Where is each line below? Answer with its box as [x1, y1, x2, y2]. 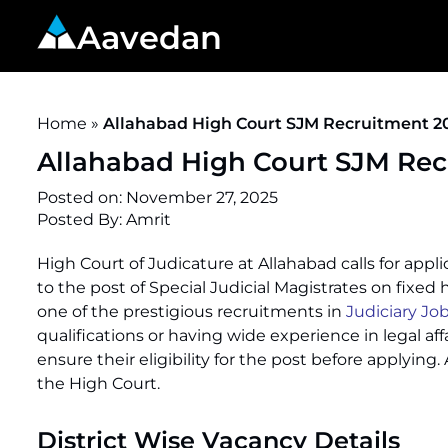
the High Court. [37, 374, 160, 393]
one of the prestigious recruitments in [37, 302, 346, 321]
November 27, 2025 [126, 188, 278, 207]
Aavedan [77, 17, 222, 57]
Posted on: [37, 188, 126, 207]
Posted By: [37, 210, 126, 229]
